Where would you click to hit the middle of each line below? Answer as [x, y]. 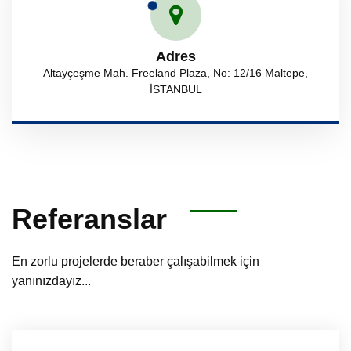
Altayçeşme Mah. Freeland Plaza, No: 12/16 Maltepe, [175, 72]
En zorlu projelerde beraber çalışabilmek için [136, 261]
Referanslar [89, 219]
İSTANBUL [175, 89]
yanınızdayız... [51, 280]
